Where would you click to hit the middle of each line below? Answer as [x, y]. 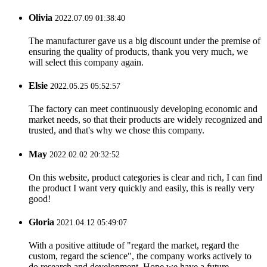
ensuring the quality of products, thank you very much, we [138, 51]
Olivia [41, 17]
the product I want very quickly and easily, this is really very [142, 188]
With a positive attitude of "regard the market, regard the [134, 246]
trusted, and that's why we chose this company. [117, 131]
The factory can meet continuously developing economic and [143, 109]
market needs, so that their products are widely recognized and [145, 120]
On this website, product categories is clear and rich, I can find [145, 177]
